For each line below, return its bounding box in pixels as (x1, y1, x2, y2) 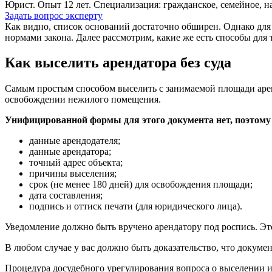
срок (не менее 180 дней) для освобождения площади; (29, 179, 253, 190)
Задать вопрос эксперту (5, 10, 103, 21)
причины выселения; (29, 168, 117, 179)
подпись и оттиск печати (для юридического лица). (29, 201, 242, 212)
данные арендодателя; (29, 135, 120, 146)
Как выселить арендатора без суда (5, 55, 231, 71)
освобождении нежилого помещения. (5, 94, 161, 105)
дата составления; (29, 190, 103, 201)
